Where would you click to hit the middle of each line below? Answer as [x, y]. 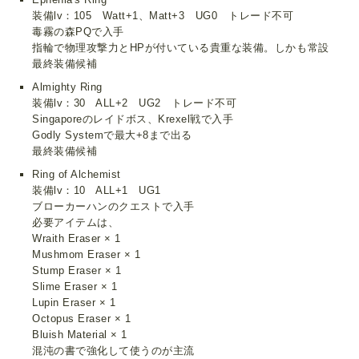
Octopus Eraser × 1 [82, 319]
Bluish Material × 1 [80, 335]
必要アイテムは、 [76, 223]
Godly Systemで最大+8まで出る [112, 135]
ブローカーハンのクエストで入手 [113, 207]
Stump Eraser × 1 [77, 271]
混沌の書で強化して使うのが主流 [113, 351]
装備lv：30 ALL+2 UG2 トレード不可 [135, 103]
